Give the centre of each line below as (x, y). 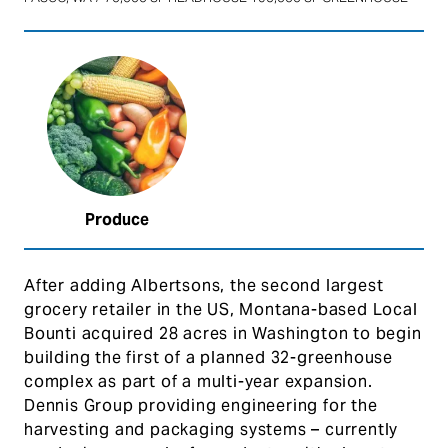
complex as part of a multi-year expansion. (198, 381)
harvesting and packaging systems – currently (211, 429)
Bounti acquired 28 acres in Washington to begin (223, 333)
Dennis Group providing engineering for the (201, 405)
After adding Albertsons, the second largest (204, 285)
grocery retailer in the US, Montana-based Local (221, 309)
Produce (117, 219)
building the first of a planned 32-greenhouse (208, 357)
